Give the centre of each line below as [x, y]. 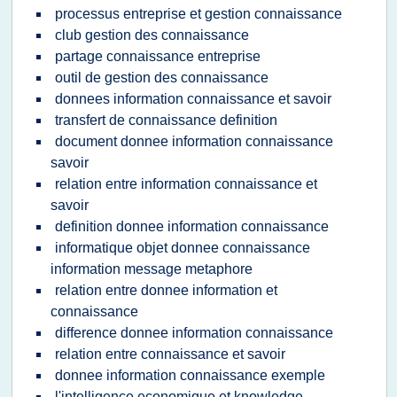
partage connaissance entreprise [158, 56]
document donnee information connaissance [194, 141]
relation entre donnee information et [166, 290]
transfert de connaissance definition [166, 120]
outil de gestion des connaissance [162, 78]
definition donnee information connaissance [192, 226]
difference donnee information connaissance [194, 333]
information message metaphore [152, 269]
